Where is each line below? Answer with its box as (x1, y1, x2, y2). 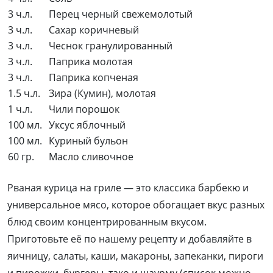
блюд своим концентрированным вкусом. (7, 215, 207, 229)
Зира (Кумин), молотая (49, 87, 156, 101)
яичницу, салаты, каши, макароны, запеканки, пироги (7, 249, 263, 263)
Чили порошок (49, 102, 119, 116)
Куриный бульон (49, 134, 128, 148)
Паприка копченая (49, 71, 138, 85)
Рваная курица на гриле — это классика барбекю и (7, 181, 249, 195)
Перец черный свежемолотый (49, 7, 193, 21)
